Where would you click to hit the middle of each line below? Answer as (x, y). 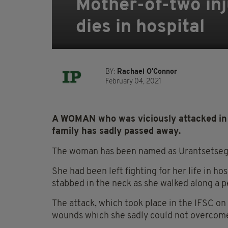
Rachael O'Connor (147, 72)
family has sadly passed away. (116, 132)
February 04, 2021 (133, 82)
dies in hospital (140, 28)
